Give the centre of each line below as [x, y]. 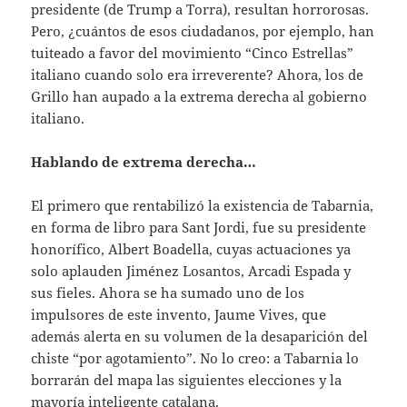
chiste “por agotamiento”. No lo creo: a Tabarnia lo [195, 357]
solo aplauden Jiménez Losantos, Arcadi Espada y [191, 270]
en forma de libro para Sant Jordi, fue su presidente [199, 227]
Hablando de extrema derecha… [144, 161]
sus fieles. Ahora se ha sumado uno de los [168, 292]
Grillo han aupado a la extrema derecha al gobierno [199, 96]
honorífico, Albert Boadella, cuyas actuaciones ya [191, 248]
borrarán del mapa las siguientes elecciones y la [187, 379]
